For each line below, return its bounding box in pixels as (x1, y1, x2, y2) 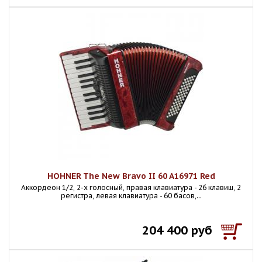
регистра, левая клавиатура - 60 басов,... (60, 191, 202, 200)
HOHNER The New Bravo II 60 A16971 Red (47, 171, 215, 181)
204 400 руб (142, 223, 212, 238)
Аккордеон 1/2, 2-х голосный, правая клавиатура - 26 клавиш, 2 (21, 183, 241, 192)
